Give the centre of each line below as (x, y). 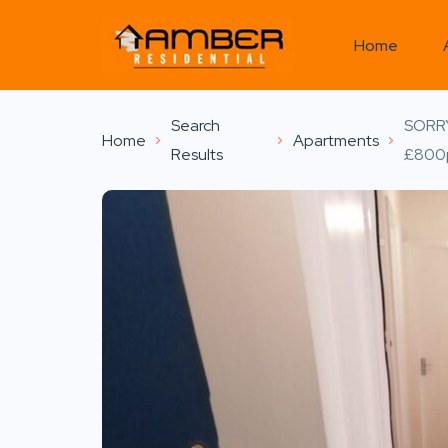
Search (195, 125)
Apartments (335, 140)
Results (197, 154)
